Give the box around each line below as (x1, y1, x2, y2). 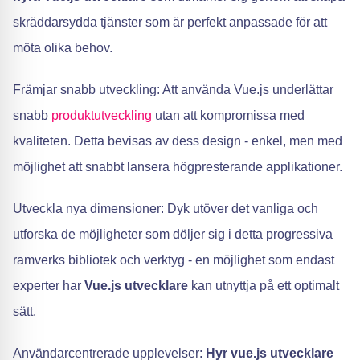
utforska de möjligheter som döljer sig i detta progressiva (13, 227, 333, 241)
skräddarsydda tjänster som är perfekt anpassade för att (13, 15, 327, 29)
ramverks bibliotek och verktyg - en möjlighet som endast (13, 253, 334, 267)
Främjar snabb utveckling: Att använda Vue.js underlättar (13, 83, 333, 96)
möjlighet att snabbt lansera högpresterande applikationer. (13, 160, 342, 174)
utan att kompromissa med (152, 108, 305, 122)
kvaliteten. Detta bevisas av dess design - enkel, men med (13, 134, 342, 148)
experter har (13, 279, 84, 292)
